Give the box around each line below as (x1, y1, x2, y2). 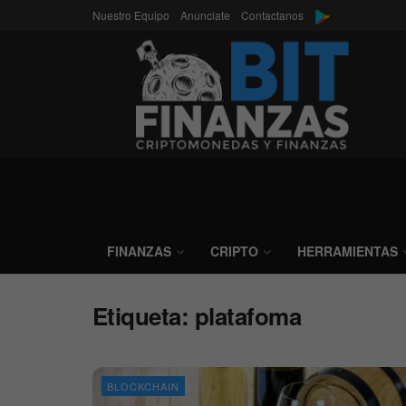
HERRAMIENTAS (297, 242, 398, 260)
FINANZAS (107, 242, 171, 260)
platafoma (194, 299, 302, 333)
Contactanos (241, 7, 304, 23)
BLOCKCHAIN (107, 379, 179, 393)
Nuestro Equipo (92, 7, 169, 23)
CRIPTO (210, 242, 258, 260)
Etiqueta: (92, 299, 195, 333)
